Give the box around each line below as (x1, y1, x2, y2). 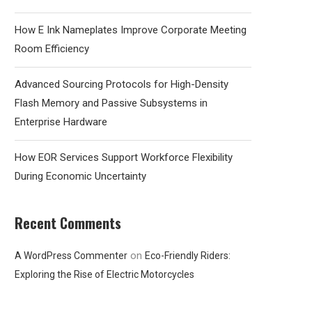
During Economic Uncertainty (15, 170, 146, 182)
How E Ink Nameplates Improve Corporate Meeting (15, 24, 247, 36)
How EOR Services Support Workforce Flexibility (15, 151, 233, 164)
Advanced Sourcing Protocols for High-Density (15, 78, 228, 91)
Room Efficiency (15, 42, 89, 55)
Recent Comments (15, 212, 121, 233)
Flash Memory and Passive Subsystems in (15, 97, 208, 109)
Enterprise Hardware (15, 116, 107, 128)
